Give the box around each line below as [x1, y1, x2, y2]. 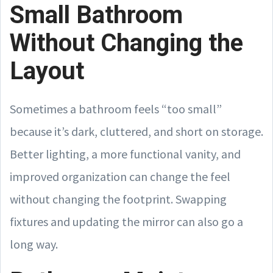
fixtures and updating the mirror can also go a [10, 213, 243, 229]
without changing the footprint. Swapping [10, 191, 227, 207]
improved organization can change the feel [10, 168, 230, 184]
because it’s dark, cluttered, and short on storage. [10, 123, 263, 139]
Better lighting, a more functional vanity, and [10, 146, 241, 161]
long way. [10, 236, 58, 252]
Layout [10, 56, 84, 85]
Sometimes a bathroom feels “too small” [10, 101, 222, 116]
